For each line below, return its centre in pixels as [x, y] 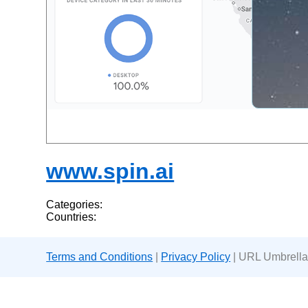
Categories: [75, 205]
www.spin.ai [110, 171]
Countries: [71, 217]
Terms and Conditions [100, 257]
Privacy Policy [196, 257]
